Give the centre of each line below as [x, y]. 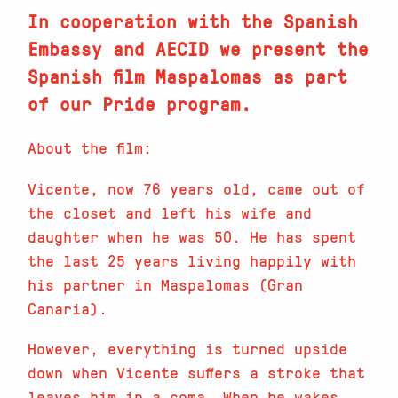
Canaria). [68, 308]
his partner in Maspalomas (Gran [166, 284]
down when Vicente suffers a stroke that [197, 372]
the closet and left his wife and [170, 212]
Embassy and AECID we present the [199, 49]
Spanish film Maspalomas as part [188, 76]
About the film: [90, 148]
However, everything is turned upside [188, 348]
